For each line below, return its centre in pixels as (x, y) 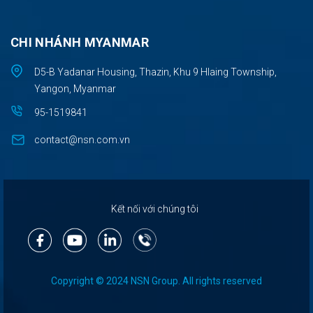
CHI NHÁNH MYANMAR (80, 43)
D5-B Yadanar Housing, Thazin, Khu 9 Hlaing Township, (155, 72)
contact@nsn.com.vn (82, 140)
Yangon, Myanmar (75, 89)
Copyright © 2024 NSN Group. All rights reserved (156, 281)
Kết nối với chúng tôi (155, 209)
